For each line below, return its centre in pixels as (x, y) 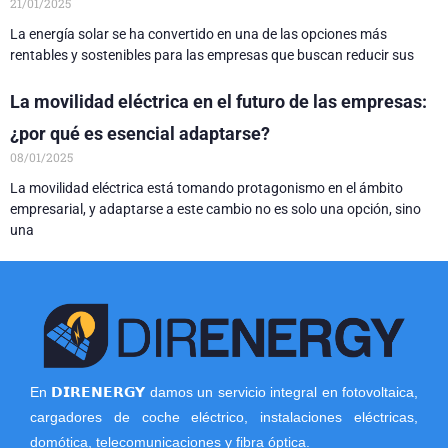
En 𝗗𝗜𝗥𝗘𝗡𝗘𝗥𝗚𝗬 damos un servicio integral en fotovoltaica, (224, 392)
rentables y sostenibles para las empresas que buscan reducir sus (212, 54)
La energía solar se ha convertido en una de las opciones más (198, 33)
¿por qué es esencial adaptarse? (140, 133)
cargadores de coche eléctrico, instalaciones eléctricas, (224, 417)
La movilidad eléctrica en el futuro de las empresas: (218, 101)
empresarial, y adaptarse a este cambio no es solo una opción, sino (215, 208)
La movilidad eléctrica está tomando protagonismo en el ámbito (206, 187)
